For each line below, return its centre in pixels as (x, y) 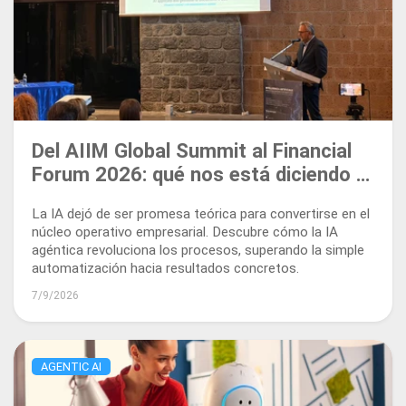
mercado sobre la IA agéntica (165, 198)
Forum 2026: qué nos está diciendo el (202, 174)
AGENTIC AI (71, 366)
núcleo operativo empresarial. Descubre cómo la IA (185, 232)
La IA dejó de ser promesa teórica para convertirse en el (201, 214)
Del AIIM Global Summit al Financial (192, 151)
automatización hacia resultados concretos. (165, 269)
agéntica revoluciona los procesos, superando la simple (198, 251)
